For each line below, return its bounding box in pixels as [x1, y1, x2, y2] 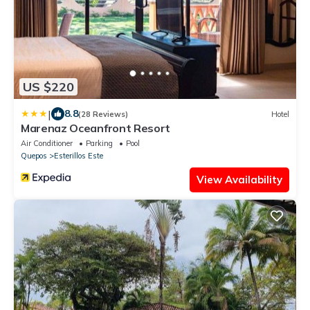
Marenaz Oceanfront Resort [21, 121, 170, 136]
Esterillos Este [54, 151, 103, 161]
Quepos [21, 151, 47, 161]
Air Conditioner [21, 138, 73, 149]
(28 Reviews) [78, 109, 128, 119]
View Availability [197, 173, 282, 187]
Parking [86, 138, 113, 149]
